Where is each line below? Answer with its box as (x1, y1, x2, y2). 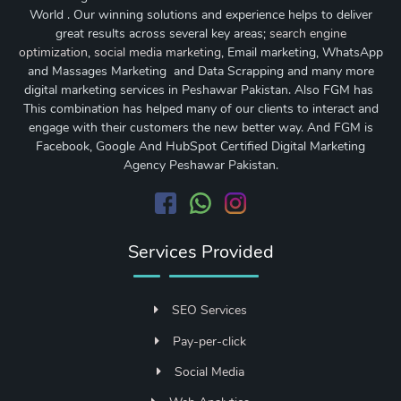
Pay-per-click (173, 332, 246, 350)
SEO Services (172, 302, 247, 320)
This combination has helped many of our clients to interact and (22, 100, 379, 118)
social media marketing (93, 44, 221, 62)
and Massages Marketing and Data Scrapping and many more (27, 63, 374, 81)
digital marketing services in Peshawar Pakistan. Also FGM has (24, 81, 377, 99)
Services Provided (127, 240, 274, 265)
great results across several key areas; (55, 25, 269, 43)
